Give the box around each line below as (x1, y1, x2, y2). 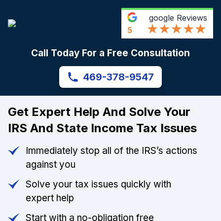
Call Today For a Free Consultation (31, 47, 190, 59)
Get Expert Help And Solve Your (8, 105, 190, 119)
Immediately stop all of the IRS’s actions (26, 145, 197, 157)
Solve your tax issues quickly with (26, 179, 171, 190)
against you (26, 159, 75, 171)
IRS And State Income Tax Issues (8, 121, 197, 136)
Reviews (174, 13, 207, 23)
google (149, 13, 174, 23)
